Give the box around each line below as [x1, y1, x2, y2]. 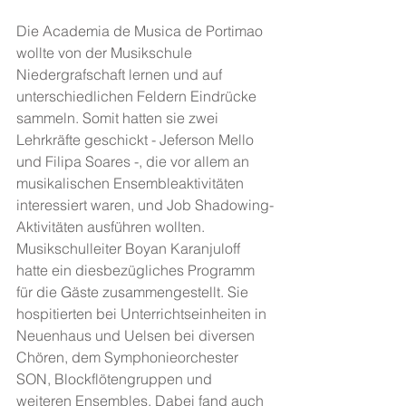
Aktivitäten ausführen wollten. [16, 217, 208, 236]
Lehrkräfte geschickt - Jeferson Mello [16, 130, 257, 149]
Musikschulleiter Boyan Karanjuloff [16, 239, 244, 257]
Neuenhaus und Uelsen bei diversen [16, 326, 258, 344]
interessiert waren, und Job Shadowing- [16, 196, 274, 214]
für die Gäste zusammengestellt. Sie [16, 283, 252, 301]
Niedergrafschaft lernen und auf [16, 65, 226, 83]
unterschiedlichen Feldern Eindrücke [16, 87, 260, 105]
